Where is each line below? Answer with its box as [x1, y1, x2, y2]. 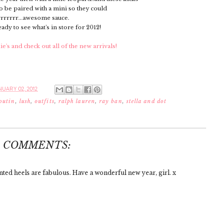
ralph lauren [58, 98, 95, 105]
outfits [35, 98, 55, 105]
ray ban [99, 98, 122, 105]
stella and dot [126, 98, 166, 105]
